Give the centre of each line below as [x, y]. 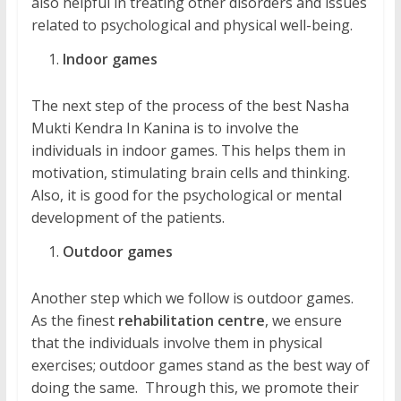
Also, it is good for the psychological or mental [186, 196]
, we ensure [303, 321]
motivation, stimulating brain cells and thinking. [190, 173]
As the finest [74, 321]
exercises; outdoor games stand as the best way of [200, 366]
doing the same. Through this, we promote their [195, 388]
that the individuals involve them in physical [176, 343]
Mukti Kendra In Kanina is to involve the [165, 128]
